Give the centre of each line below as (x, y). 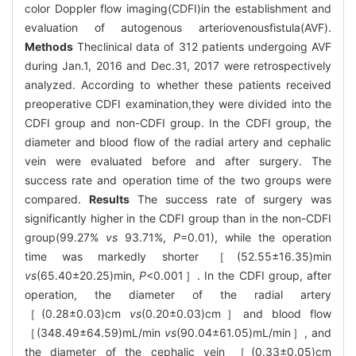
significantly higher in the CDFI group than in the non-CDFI (178, 218)
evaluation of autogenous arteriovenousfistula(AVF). (178, 27)
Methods (49, 46)
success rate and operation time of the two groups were (178, 180)
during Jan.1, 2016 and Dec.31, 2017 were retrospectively (178, 65)
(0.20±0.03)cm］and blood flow (236, 313)
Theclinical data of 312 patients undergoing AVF (202, 46)
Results (110, 199)
